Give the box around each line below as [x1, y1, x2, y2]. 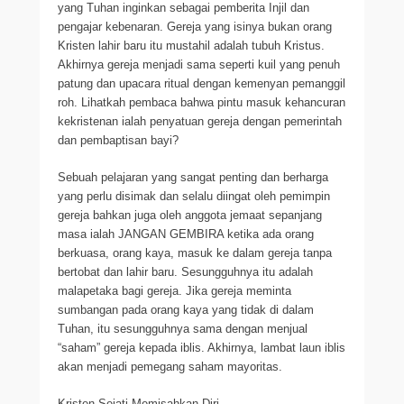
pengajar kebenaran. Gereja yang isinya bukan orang [58, 20, 332, 33]
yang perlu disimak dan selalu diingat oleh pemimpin [58, 189, 330, 203]
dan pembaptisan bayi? [58, 133, 179, 147]
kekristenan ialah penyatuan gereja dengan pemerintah [58, 115, 342, 128]
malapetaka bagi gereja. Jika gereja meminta [58, 284, 291, 298]
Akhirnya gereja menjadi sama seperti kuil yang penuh [58, 58, 340, 71]
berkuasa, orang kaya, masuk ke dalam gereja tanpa [58, 246, 332, 260]
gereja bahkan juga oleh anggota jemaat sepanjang [58, 208, 322, 222]
